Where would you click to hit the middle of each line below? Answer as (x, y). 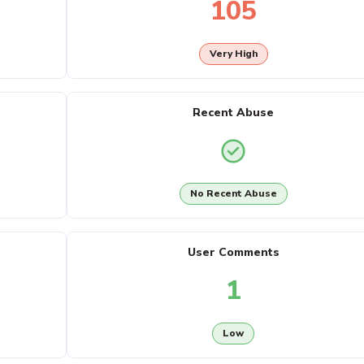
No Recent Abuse (233, 194)
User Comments (233, 252)
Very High (233, 54)
